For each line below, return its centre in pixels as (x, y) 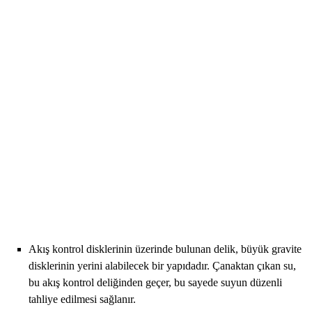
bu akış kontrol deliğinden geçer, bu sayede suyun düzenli (156, 283)
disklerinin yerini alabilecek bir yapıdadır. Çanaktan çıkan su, (163, 266)
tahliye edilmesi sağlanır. (83, 299)
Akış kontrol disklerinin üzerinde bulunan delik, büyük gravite (165, 249)
